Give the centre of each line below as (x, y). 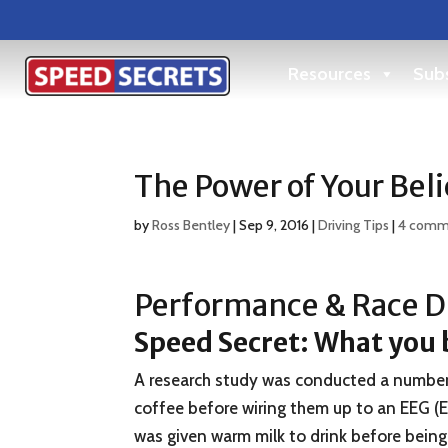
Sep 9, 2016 (274, 225)
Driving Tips (354, 225)
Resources (329, 74)
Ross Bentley (191, 225)
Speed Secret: (224, 343)
